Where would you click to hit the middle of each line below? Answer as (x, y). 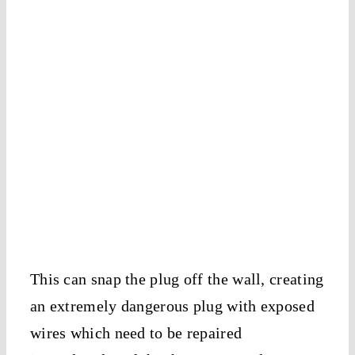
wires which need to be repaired (136, 332)
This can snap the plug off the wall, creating (177, 279)
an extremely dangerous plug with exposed (172, 305)
